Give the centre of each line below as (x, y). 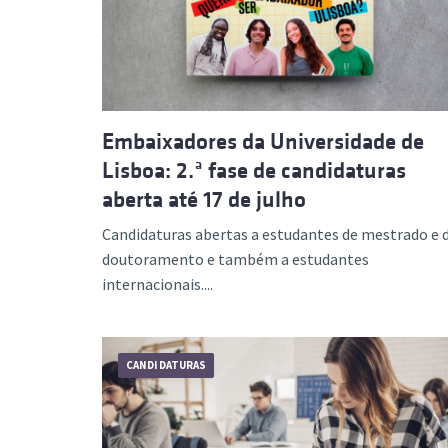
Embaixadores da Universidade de (263, 141)
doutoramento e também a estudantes (235, 258)
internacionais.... (157, 283)
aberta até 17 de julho (204, 199)
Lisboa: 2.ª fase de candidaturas (254, 170)
